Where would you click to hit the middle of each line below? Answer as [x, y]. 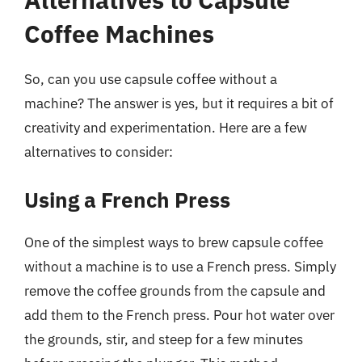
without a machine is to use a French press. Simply [180, 266]
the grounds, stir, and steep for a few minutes [164, 339]
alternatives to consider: [99, 152]
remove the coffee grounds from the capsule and [175, 290]
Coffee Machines [119, 34]
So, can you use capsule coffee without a [151, 79]
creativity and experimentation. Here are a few [166, 128]
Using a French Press [127, 199]
